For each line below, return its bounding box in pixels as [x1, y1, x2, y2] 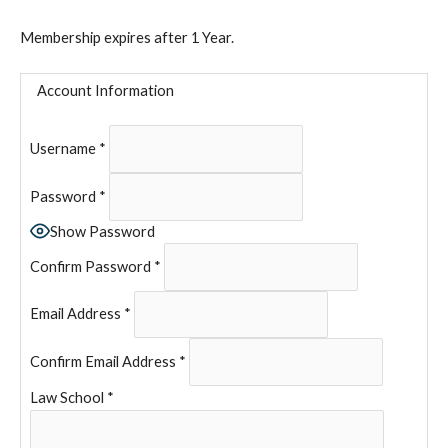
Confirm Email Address [30, 353, 177, 371]
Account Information [37, 82, 175, 100]
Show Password [50, 222, 156, 240]
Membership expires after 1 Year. [20, 28, 234, 46]
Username [30, 139, 97, 157]
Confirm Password [30, 257, 152, 275]
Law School [30, 389, 108, 407]
